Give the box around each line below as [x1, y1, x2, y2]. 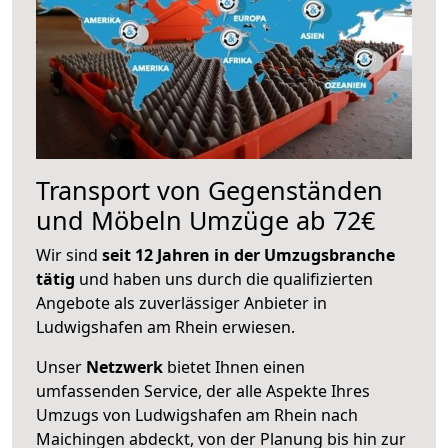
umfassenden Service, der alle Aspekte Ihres [36, 379, 370, 402]
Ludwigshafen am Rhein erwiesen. [36, 315, 295, 338]
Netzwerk [86, 355, 163, 378]
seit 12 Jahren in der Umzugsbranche [102, 243, 395, 266]
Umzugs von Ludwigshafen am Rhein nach [36, 403, 358, 426]
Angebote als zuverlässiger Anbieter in [36, 291, 327, 314]
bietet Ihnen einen [163, 355, 305, 378]
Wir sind [36, 243, 102, 266]
